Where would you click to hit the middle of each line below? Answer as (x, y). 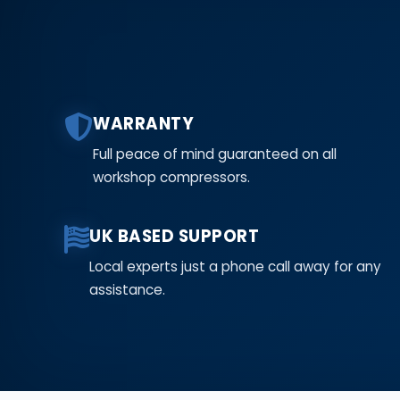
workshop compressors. (171, 177)
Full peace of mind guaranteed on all (215, 154)
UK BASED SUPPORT (174, 236)
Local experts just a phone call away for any (235, 266)
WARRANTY (143, 123)
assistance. (127, 289)
